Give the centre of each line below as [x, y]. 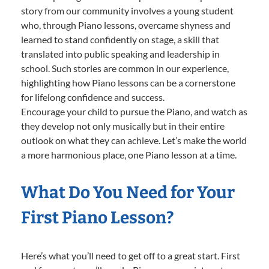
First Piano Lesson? [98, 218]
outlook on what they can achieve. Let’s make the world [134, 141]
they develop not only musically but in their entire [123, 126]
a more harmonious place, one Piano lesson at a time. [129, 155]
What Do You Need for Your [128, 193]
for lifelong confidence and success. [93, 97]
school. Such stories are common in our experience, [125, 68]
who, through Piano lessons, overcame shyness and [126, 25]
